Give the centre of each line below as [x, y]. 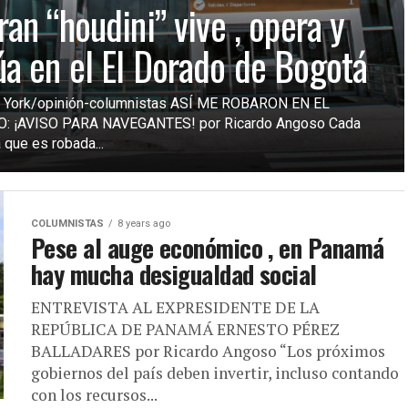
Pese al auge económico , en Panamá [208, 248]
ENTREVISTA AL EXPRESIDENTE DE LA [175, 307]
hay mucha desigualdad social [174, 274]
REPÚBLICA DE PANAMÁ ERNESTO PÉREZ [185, 329]
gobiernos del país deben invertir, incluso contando [215, 373]
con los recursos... [94, 395]
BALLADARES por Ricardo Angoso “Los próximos [208, 351]
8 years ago [144, 224]
